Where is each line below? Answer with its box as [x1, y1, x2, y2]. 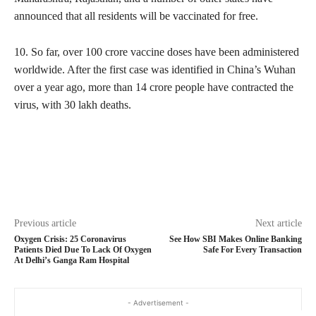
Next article [255, 217, 302, 229]
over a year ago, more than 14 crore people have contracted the [14, 80, 293, 93]
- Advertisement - [127, 298, 189, 307]
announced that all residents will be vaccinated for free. [14, 9, 258, 22]
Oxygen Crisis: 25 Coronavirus [14, 233, 126, 244]
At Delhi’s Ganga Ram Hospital [14, 255, 129, 265]
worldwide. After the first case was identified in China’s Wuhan [14, 63, 296, 75]
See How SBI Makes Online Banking [169, 233, 302, 244]
